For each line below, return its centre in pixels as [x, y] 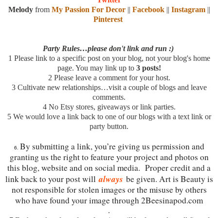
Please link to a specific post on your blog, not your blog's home [112, 58]
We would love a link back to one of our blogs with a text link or [112, 116]
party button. [109, 126]
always [111, 179]
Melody [20, 9]
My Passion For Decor [88, 9]
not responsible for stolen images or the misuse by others [109, 189]
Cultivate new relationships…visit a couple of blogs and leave [112, 87]
